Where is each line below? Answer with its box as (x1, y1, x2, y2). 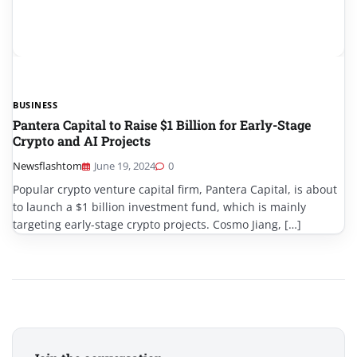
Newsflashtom (13, 159, 82, 174)
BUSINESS (13, 99, 57, 112)
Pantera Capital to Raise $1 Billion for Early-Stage (13, 116, 311, 134)
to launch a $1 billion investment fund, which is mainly (13, 199, 306, 215)
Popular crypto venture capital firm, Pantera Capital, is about (13, 182, 337, 198)
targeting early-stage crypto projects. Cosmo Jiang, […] (13, 217, 301, 233)
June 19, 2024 (94, 159, 155, 174)
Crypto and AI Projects (13, 132, 151, 150)
